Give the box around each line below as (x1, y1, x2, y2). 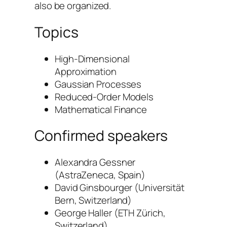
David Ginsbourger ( (55, 181, 139, 195)
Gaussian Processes (55, 77, 142, 91)
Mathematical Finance (55, 102, 147, 116)
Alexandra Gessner (55, 156, 136, 169)
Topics (34, 22, 79, 43)
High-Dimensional (55, 52, 130, 65)
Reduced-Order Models (55, 90, 154, 103)
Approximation (55, 64, 117, 78)
